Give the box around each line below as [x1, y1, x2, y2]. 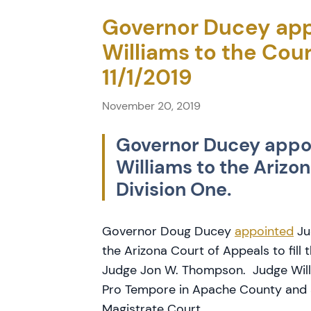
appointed [235, 223, 294, 239]
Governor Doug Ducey [102, 223, 235, 239]
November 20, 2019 [102, 99, 201, 113]
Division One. [116, 177, 231, 201]
